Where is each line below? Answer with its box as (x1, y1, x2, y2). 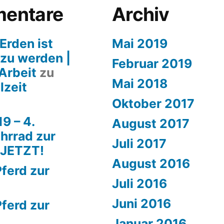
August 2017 (112, 116, 189, 131)
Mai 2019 (112, 36, 167, 51)
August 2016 (112, 156, 190, 171)
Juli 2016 (112, 176, 167, 191)
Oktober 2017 (112, 96, 194, 111)
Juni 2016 (112, 196, 171, 211)
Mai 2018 (112, 76, 167, 91)
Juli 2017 (112, 136, 166, 151)
